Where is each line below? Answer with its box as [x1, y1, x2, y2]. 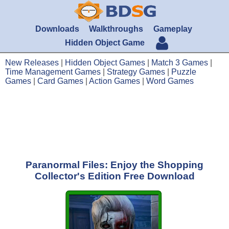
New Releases [5, 58, 59, 67]
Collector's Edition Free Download [34, 171, 195, 181]
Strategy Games [107, 67, 165, 76]
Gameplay [153, 25, 192, 33]
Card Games [37, 77, 83, 85]
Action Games [89, 77, 140, 85]
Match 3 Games [151, 58, 208, 67]
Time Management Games [5, 67, 101, 76]
